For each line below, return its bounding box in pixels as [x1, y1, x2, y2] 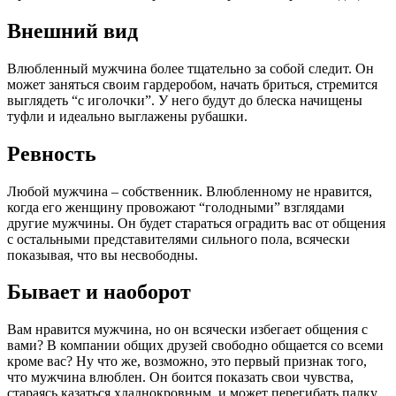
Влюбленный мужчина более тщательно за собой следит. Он [7, 60, 374, 76]
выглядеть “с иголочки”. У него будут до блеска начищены [7, 92, 362, 108]
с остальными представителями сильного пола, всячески [7, 231, 350, 247]
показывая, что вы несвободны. [7, 247, 198, 263]
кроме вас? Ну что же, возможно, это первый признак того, [7, 354, 367, 369]
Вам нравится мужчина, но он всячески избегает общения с [7, 322, 368, 338]
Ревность [7, 141, 96, 165]
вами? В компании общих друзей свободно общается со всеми [7, 338, 384, 354]
